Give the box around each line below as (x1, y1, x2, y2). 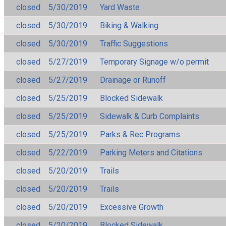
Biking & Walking (100, 20, 158, 30)
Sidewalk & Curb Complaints (100, 111, 199, 121)
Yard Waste (100, 2, 140, 12)
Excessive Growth (100, 202, 163, 212)
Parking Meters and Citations (100, 147, 202, 157)
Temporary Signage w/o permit (100, 56, 209, 67)
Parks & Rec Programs (100, 129, 180, 139)
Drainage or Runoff (100, 75, 166, 85)
